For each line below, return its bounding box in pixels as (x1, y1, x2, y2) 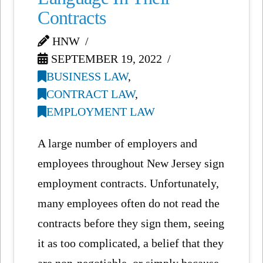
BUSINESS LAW (46, 69, 129, 83)
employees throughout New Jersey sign (38, 157, 225, 170)
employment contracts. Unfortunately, (38, 177, 220, 190)
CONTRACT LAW (46, 87, 136, 100)
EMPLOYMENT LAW (46, 104, 156, 118)
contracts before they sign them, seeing (38, 217, 225, 230)
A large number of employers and (38, 137, 198, 150)
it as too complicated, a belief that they (38, 237, 224, 250)
